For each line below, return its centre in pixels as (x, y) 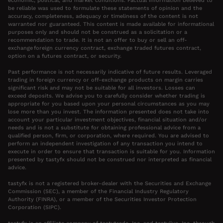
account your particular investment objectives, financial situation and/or (108, 120)
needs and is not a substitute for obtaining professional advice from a (104, 128)
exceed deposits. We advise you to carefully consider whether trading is (107, 96)
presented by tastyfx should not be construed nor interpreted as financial (110, 160)
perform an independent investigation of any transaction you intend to (105, 144)
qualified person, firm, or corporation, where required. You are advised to (109, 136)
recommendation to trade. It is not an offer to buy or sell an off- (98, 40)
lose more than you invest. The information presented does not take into (109, 112)
